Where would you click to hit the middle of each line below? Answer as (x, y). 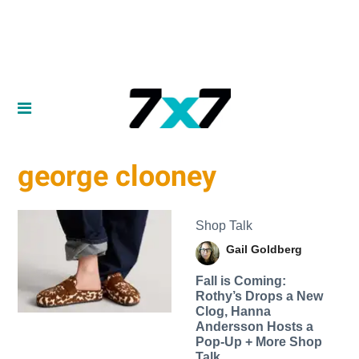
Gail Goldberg (264, 249)
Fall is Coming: (240, 280)
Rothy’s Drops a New (259, 296)
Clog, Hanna (233, 311)
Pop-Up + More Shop (258, 341)
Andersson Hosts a (254, 326)
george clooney (117, 177)
